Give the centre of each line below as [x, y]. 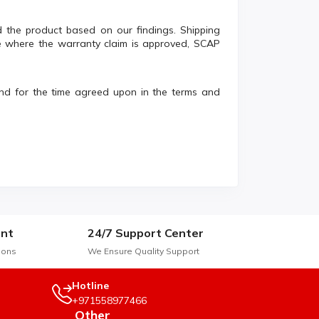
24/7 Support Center [146, 233]
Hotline [90, 286]
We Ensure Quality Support [143, 251]
